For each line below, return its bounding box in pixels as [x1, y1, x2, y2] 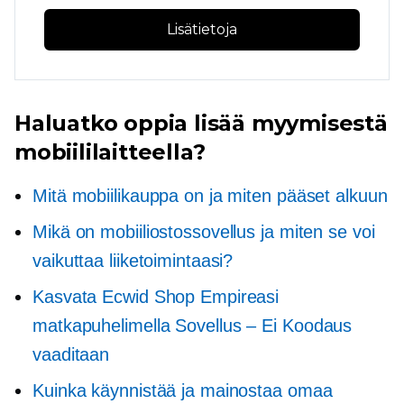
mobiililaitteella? [14, 138, 206, 165]
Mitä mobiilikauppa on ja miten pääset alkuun [32, 185, 388, 206]
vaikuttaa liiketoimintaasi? [32, 250, 234, 271]
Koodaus [277, 315, 353, 335]
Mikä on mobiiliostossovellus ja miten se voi [32, 221, 375, 242]
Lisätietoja [167, 20, 237, 38]
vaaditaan [32, 344, 110, 364]
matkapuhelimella [32, 315, 176, 335]
